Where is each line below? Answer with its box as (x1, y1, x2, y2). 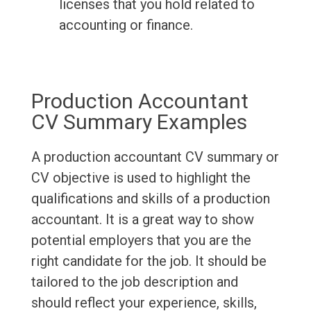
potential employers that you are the (31, 232, 251, 249)
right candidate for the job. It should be (31, 253, 267, 270)
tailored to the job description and (31, 274, 238, 291)
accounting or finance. (58, 17, 193, 34)
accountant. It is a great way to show (31, 211, 254, 228)
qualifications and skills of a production (31, 190, 270, 208)
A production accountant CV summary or (31, 149, 279, 166)
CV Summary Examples (31, 110, 247, 135)
